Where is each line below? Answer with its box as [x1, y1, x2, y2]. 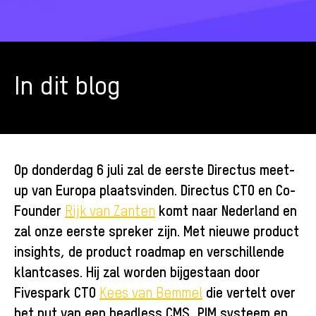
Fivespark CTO [14, 282, 99, 301]
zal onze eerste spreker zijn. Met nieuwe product [14, 221, 299, 240]
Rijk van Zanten [65, 201, 155, 219]
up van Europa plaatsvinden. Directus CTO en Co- [14, 180, 296, 199]
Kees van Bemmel [99, 283, 202, 301]
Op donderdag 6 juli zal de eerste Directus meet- [14, 159, 295, 178]
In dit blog [14, 67, 121, 101]
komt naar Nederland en [155, 200, 297, 219]
